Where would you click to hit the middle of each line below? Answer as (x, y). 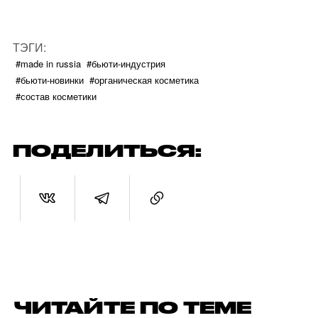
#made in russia (48, 64)
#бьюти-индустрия (126, 64)
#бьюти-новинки (50, 80)
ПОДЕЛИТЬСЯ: (108, 150)
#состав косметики (56, 96)
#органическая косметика (144, 80)
